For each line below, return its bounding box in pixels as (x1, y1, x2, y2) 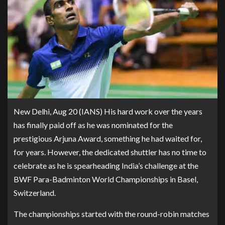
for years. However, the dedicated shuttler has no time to (14, 147, 206, 157)
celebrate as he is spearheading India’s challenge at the (14, 160, 198, 170)
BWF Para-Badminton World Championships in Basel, (14, 174, 198, 184)
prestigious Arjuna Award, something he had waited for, (14, 133, 202, 143)
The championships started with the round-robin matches (14, 208, 209, 218)
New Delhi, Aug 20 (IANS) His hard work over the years (14, 106, 202, 116)
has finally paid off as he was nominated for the (14, 120, 173, 130)
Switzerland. (14, 187, 56, 197)
